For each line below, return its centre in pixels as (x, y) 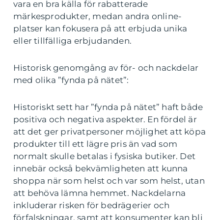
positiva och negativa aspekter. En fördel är (105, 119)
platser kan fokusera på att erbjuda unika (100, 28)
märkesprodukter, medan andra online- (98, 16)
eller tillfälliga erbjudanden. (72, 41)
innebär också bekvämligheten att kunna (101, 168)
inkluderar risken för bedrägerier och (92, 205)
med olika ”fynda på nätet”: (71, 80)
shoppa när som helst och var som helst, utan (109, 180)
